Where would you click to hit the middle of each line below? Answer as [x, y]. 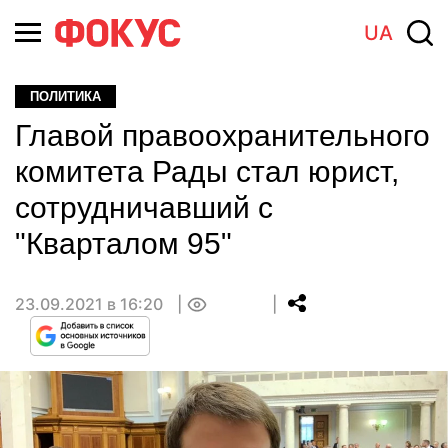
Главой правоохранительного [222, 135]
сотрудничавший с [144, 207]
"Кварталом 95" [123, 243]
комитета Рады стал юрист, [207, 171]
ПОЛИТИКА [65, 96]
